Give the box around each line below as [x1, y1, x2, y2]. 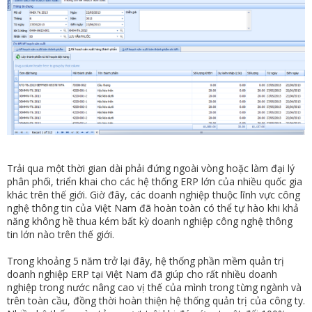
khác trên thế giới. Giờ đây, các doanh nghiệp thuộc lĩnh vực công [7, 187, 300, 201]
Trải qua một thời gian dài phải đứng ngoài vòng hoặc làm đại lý [7, 161, 295, 175]
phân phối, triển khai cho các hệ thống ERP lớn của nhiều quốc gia [7, 174, 302, 188]
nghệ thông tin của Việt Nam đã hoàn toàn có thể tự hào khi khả [7, 201, 299, 214]
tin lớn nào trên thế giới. [7, 227, 114, 241]
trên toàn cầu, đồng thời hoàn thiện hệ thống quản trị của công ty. [7, 293, 305, 307]
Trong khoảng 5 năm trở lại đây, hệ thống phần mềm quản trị [7, 253, 284, 267]
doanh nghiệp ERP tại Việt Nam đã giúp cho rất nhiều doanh [7, 267, 277, 281]
